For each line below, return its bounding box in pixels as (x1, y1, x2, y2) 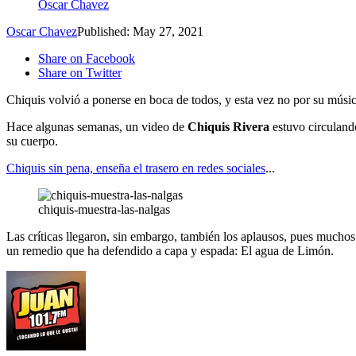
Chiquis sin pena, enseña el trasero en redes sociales (6, 161, 265, 176)
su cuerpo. (6, 134, 58, 149)
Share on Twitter (38, 66, 122, 80)
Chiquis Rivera (188, 120, 273, 134)
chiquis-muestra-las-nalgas (38, 203, 170, 217)
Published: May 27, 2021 (77, 25, 203, 39)
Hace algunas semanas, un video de (6, 120, 188, 134)
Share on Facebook (38, 52, 135, 66)
